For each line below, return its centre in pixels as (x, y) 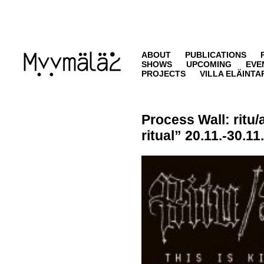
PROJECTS (164, 74)
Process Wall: (187, 120)
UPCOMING (209, 64)
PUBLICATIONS (216, 55)
